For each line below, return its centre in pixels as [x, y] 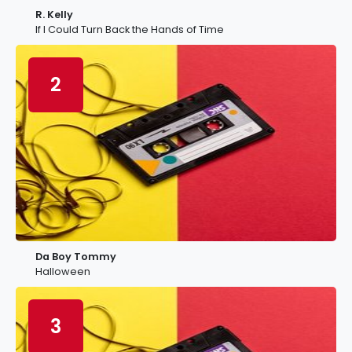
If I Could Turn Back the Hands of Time [130, 29]
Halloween [63, 271]
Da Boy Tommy [76, 257]
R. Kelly [54, 15]
